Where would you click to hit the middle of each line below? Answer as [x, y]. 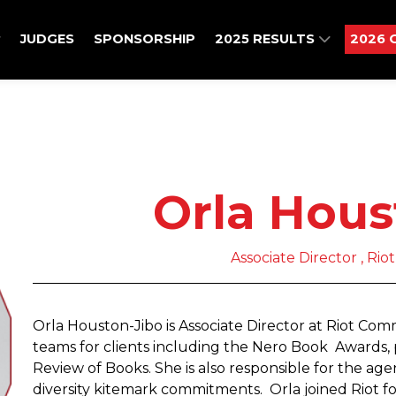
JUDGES [47, 39]
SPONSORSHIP [145, 39]
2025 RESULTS [267, 39]
